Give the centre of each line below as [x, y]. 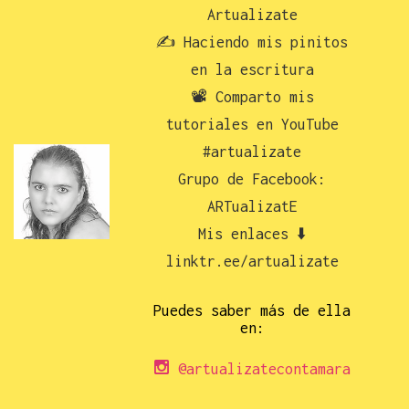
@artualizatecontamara [261, 369]
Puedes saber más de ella [252, 311]
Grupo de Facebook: [252, 179]
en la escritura [252, 70]
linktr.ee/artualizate [252, 262]
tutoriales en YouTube [252, 125]
